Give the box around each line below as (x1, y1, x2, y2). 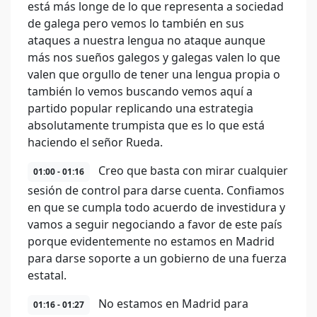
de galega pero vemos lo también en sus (28, 16, 244, 31)
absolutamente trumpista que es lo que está (28, 117, 265, 133)
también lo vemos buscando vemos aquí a (28, 83, 253, 99)
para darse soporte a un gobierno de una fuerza (28, 250, 287, 266)
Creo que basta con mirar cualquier (96, 163, 288, 178)
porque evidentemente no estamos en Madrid (28, 234, 275, 249)
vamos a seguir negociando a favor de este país (28, 217, 282, 232)
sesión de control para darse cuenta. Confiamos (28, 183, 284, 198)
